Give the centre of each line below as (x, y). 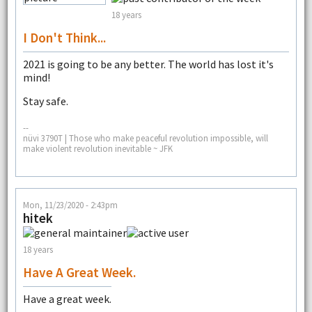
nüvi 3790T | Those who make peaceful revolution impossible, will (145, 138)
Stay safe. (45, 101)
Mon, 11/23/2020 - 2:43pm (70, 205)
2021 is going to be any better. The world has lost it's (148, 64)
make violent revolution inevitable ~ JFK (97, 148)
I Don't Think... (64, 38)
